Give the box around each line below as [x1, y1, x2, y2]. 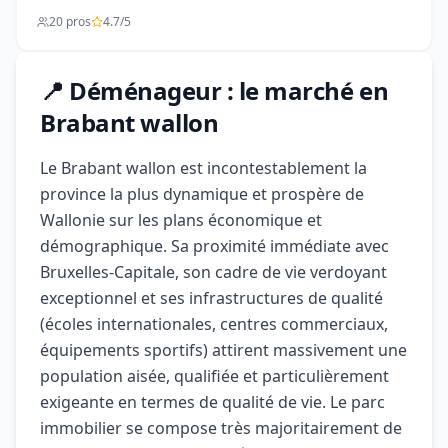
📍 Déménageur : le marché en [40, 74, 389, 107]
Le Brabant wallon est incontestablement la [40, 157, 367, 179]
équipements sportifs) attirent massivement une [40, 339, 407, 361]
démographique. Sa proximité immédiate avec [40, 235, 389, 257]
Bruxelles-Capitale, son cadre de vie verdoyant [40, 261, 387, 283]
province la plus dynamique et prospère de [40, 183, 364, 205]
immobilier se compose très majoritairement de [40, 417, 402, 439]
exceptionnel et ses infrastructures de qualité [40, 287, 383, 309]
